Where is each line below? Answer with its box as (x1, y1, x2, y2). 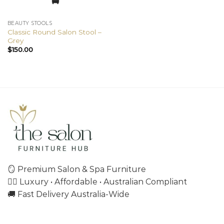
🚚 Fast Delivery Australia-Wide (7, 189, 129, 199)
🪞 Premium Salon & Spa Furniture (7, 164, 146, 174)
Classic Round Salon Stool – (7, 27, 101, 36)
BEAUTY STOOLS (7, 20, 52, 27)
